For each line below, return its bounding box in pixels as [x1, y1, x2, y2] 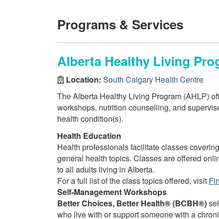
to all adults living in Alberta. [57, 163, 154, 175]
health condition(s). [57, 113, 123, 124]
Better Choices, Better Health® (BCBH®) [57, 197, 207, 209]
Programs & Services [57, 15, 183, 33]
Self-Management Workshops [57, 186, 167, 197]
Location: [64, 73, 103, 85]
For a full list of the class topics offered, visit [57, 175, 209, 186]
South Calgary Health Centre [103, 73, 203, 85]
